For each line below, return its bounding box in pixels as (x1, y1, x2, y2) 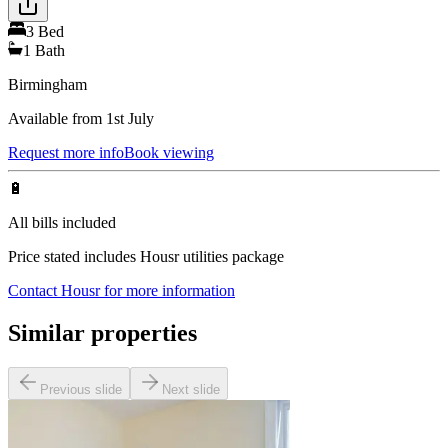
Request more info (8, 144, 124, 162)
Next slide (162, 382, 220, 397)
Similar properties (8, 320, 197, 347)
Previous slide (40, 382, 122, 397)
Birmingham (8, 76, 87, 94)
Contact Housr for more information (8, 282, 235, 300)
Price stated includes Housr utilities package (8, 248, 284, 266)
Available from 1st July (8, 110, 154, 128)
